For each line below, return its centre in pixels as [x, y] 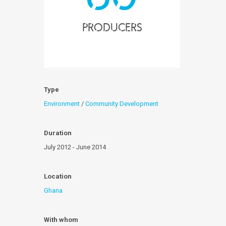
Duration [58, 133]
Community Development [122, 104]
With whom [61, 220]
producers [112, 27]
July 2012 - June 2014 [75, 147]
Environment [62, 104]
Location [58, 176]
